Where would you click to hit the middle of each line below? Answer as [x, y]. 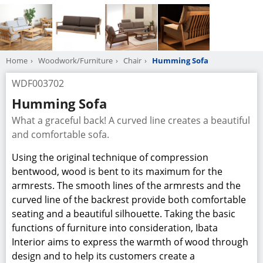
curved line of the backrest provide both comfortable [129, 200]
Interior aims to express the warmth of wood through [130, 242]
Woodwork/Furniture [75, 60]
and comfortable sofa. [60, 135]
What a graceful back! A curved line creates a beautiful [131, 121]
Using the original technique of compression [110, 158]
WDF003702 [38, 83]
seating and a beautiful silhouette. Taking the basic [124, 214]
